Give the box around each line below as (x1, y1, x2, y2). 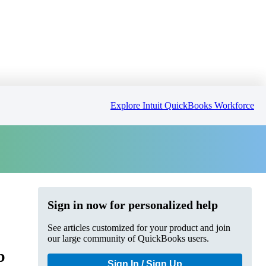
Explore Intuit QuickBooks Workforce (110, 100, 254, 110)
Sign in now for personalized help (47, 198, 218, 211)
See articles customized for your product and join (47, 222, 230, 233)
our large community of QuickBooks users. (47, 233, 209, 243)
